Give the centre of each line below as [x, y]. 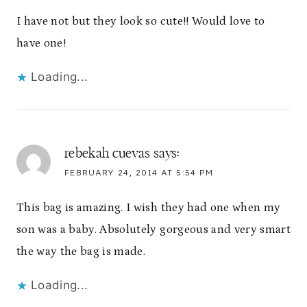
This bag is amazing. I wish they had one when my [149, 207]
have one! [41, 44]
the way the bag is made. [81, 251]
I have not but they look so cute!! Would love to [141, 22]
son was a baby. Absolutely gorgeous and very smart [153, 229]
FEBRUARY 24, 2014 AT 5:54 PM [139, 173]
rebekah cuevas [108, 154]
